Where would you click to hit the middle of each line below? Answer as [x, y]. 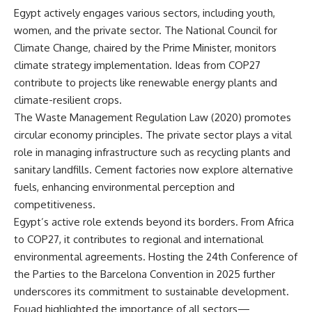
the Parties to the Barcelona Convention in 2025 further [145, 274]
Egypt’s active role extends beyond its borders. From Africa [154, 221]
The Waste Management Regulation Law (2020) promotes [153, 117]
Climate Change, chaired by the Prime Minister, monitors [145, 47]
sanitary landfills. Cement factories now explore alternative [154, 169]
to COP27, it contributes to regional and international [139, 239]
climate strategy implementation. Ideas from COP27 [137, 65]
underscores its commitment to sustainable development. [151, 291]
